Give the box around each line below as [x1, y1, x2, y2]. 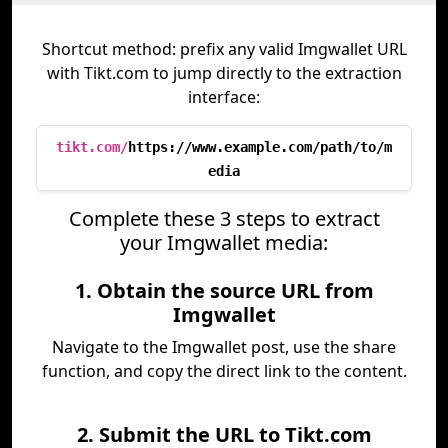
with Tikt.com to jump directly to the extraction [46, 62, 402, 84]
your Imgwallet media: [120, 229, 328, 256]
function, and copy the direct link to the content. [41, 360, 407, 382]
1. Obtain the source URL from [74, 277, 374, 304]
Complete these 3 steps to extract [68, 205, 380, 232]
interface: [188, 86, 260, 108]
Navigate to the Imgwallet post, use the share [52, 336, 396, 358]
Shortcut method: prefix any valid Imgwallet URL [41, 38, 407, 60]
